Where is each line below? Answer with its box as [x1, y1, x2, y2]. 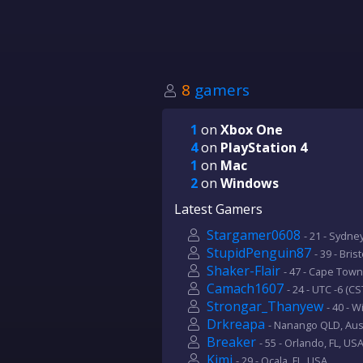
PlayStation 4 [220, 139, 307, 156]
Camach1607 [206, 280, 284, 297]
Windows [220, 174, 279, 192]
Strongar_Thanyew [206, 297, 323, 315]
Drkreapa [206, 315, 265, 333]
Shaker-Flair [206, 262, 280, 280]
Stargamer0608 [206, 226, 301, 244]
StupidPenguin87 [206, 244, 311, 262]
